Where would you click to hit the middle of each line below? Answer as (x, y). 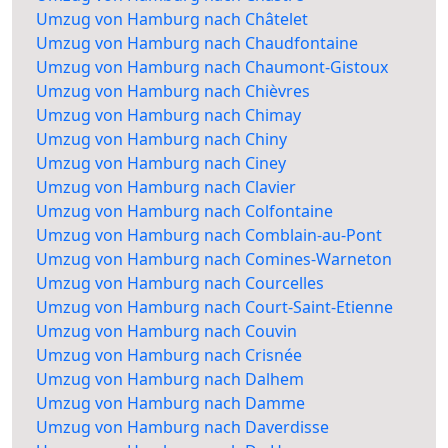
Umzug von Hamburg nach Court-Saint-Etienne (214, 307)
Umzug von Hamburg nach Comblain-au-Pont (209, 235)
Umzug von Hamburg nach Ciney (161, 163)
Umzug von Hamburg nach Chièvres (173, 91)
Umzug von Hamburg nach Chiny (161, 139)
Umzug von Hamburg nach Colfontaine (184, 211)
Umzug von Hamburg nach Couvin (166, 331)
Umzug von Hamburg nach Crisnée (169, 355)
